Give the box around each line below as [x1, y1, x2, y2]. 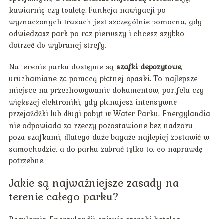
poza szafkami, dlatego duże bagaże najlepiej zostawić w [8, 131, 209, 143]
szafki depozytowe [116, 61, 181, 73]
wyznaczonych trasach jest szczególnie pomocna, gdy [8, 16, 202, 28]
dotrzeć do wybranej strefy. [8, 39, 106, 51]
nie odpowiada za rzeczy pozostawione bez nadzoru [8, 119, 193, 131]
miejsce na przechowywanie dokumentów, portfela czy [8, 84, 204, 96]
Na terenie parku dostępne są [8, 61, 116, 73]
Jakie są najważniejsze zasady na [8, 174, 179, 192]
